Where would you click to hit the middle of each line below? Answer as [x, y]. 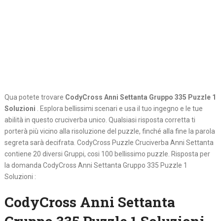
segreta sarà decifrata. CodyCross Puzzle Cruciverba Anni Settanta [109, 143]
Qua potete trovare [35, 97]
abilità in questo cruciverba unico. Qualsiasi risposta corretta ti [100, 120]
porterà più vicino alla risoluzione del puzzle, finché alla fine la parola [110, 131]
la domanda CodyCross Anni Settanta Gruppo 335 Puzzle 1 [96, 166]
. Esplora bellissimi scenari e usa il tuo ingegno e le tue [120, 109]
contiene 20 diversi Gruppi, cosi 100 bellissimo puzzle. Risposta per [107, 154]
